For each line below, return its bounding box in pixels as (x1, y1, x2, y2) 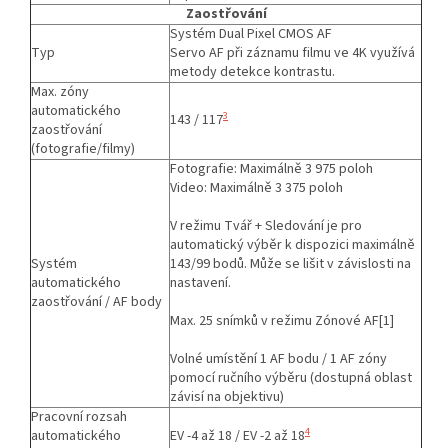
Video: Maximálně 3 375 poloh (170, 177, 343, 198)
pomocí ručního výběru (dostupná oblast (170, 367, 412, 388)
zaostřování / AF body (31, 291, 162, 312)
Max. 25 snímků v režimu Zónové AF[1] (170, 310, 394, 331)
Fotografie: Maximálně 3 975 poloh (170, 158, 373, 179)
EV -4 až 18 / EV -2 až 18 (170, 425, 305, 446)
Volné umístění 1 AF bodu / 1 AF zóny (170, 348, 387, 369)
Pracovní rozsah (31, 406, 127, 427)
